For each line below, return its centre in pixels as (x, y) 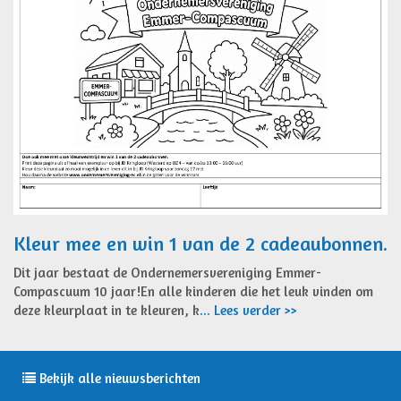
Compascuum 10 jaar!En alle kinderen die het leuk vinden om (193, 291)
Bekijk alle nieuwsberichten (118, 378)
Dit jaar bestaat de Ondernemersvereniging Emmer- (167, 272)
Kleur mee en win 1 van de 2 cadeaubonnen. (200, 243)
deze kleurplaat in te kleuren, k (107, 310)
